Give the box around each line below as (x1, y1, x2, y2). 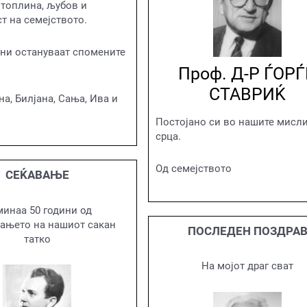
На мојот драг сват (201, 260, 294, 273)
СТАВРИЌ (209, 84, 286, 104)
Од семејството (155, 162, 232, 175)
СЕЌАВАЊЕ (5, 168, 69, 182)
